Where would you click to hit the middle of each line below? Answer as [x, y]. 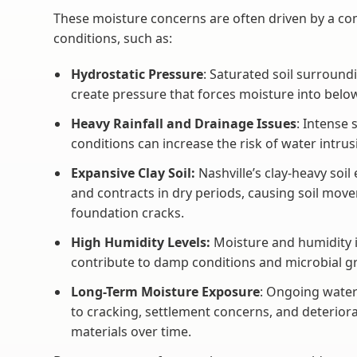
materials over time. [131, 331]
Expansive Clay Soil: [133, 173]
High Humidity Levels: [141, 242]
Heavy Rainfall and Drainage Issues [184, 124]
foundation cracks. [128, 213]
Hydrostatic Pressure [137, 74]
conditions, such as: [113, 38]
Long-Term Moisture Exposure [166, 292]
